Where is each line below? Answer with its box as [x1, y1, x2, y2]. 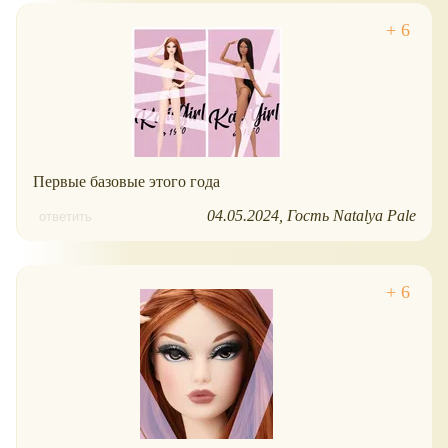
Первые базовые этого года [33, 172, 220, 190]
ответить [39, 208, 92, 224]
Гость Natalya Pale [287, 206, 416, 224]
